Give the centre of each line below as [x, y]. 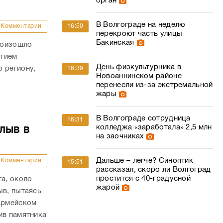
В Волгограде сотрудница [143, 118]
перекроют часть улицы [139, 34]
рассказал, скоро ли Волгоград [153, 170]
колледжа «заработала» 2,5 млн [154, 127]
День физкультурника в [139, 67]
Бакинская [115, 43]
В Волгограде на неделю [140, 25]
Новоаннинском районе [139, 76]
